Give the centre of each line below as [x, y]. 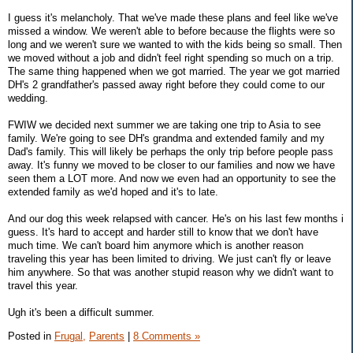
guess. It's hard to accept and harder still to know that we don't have [163, 232]
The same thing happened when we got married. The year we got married [174, 71]
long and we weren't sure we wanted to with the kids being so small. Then [175, 44]
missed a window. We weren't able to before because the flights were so [171, 31]
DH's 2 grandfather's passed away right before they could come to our [166, 84]
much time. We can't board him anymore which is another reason [156, 245]
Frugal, [70, 336]
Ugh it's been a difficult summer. [81, 312]
